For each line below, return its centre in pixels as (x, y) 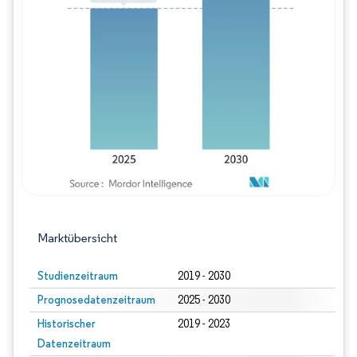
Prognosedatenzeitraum (96, 300)
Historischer (67, 324)
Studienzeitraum (78, 276)
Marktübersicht (77, 238)
